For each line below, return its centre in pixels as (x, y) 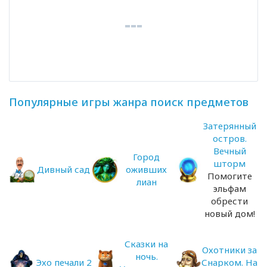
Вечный (229, 150)
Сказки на (147, 243)
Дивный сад (64, 169)
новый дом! (229, 213)
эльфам (229, 188)
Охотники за (230, 250)
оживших (147, 169)
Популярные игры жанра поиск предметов (129, 102)
